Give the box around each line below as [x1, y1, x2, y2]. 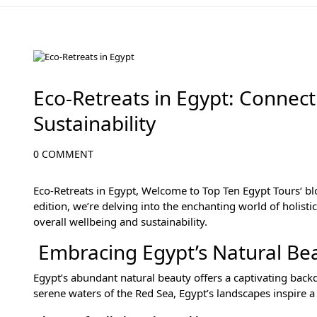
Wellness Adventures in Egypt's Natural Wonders [62, 74, 267, 87]
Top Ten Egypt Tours [202, 183, 300, 198]
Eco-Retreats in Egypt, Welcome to [33, 183, 202, 198]
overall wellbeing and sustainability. [33, 214, 210, 229]
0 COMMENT [33, 147, 93, 161]
